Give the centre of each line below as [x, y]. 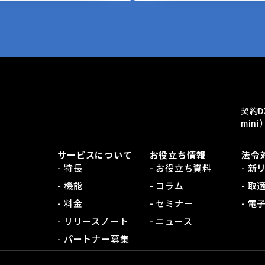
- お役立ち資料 [180, 168]
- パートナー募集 [93, 239]
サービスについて [95, 155]
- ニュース [171, 221]
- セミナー [171, 203]
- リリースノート [93, 221]
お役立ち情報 [177, 155]
